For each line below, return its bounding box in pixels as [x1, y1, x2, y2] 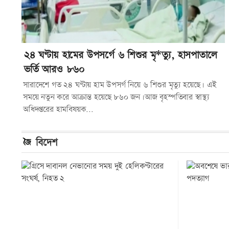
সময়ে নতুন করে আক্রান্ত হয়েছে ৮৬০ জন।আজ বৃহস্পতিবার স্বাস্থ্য [23, 91, 209, 103]
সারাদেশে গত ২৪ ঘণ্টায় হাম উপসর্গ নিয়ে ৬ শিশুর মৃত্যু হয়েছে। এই [23, 79, 217, 91]
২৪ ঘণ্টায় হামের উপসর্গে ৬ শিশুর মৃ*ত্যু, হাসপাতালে [24, 48, 217, 62]
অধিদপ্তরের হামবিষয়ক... [23, 103, 94, 116]
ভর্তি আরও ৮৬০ [24, 62, 84, 77]
